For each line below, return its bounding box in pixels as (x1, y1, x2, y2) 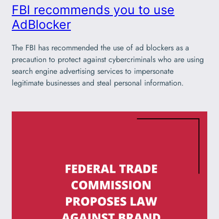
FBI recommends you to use (12, 2, 175, 17)
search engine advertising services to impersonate (12, 65, 174, 77)
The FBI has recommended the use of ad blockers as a (12, 42, 189, 53)
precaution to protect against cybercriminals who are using (12, 53, 204, 65)
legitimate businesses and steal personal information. (12, 77, 184, 88)
